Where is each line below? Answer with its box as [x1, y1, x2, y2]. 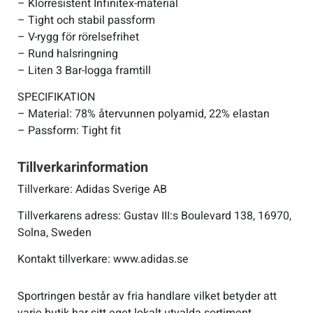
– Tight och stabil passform [17, 11, 155, 29]
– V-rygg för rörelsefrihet [17, 28, 139, 45]
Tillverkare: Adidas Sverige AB [17, 180, 167, 198]
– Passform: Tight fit [17, 122, 121, 139]
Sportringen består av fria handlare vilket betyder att [17, 287, 277, 305]
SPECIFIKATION [17, 88, 95, 105]
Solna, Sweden [17, 224, 92, 241]
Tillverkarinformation [17, 156, 148, 177]
